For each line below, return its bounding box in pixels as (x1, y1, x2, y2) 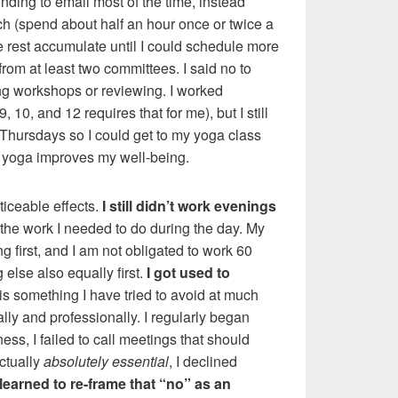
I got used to (147, 261, 230, 283)
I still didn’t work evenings (102, 195, 276, 216)
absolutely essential (44, 350, 169, 371)
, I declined (169, 350, 237, 371)
